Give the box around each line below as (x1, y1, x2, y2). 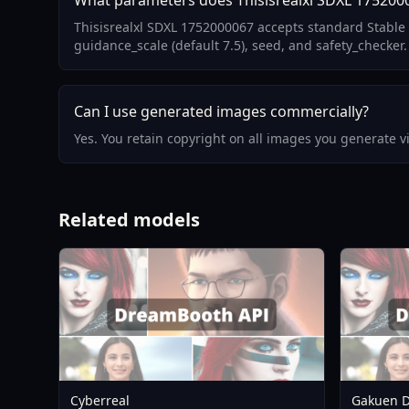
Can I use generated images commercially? (74, 101, 369, 121)
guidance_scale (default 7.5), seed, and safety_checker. (74, 37, 407, 54)
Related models (58, 207, 200, 232)
